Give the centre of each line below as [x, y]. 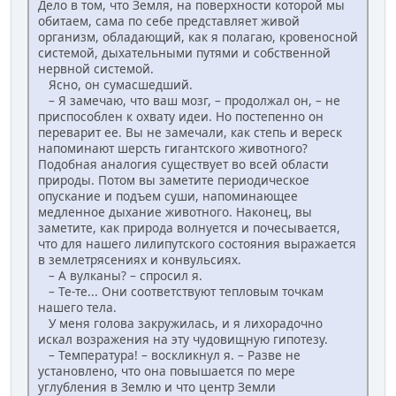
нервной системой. [96, 69]
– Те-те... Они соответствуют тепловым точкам [181, 292]
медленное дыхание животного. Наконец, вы [175, 212]
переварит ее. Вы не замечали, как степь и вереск [190, 133]
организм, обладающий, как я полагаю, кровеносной [198, 37]
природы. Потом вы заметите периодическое [174, 180]
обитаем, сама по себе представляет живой [169, 21]
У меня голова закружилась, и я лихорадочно [180, 324]
